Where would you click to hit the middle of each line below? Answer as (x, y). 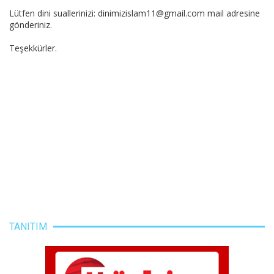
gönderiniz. (31, 24)
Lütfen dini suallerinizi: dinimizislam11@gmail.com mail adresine (135, 13)
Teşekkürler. (33, 48)
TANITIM (28, 226)
